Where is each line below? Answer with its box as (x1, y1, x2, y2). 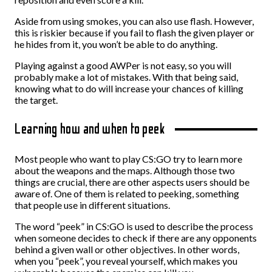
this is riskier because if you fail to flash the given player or (15, 27, 254, 38)
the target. (15, 94, 58, 106)
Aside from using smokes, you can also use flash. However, (15, 15, 254, 27)
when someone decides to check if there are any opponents (15, 232, 257, 243)
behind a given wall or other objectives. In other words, (15, 243, 239, 255)
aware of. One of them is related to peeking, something (15, 188, 239, 199)
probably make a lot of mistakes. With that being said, (15, 71, 238, 83)
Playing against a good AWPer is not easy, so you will (15, 59, 231, 71)
